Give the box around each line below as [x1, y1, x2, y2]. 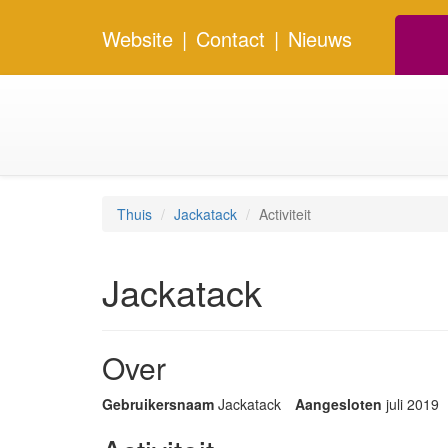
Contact [196, 24, 265, 53]
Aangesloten [295, 394, 382, 414]
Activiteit [259, 204, 311, 224]
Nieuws [288, 24, 352, 53]
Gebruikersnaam [102, 394, 214, 414]
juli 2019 [386, 394, 439, 414]
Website [102, 24, 173, 53]
